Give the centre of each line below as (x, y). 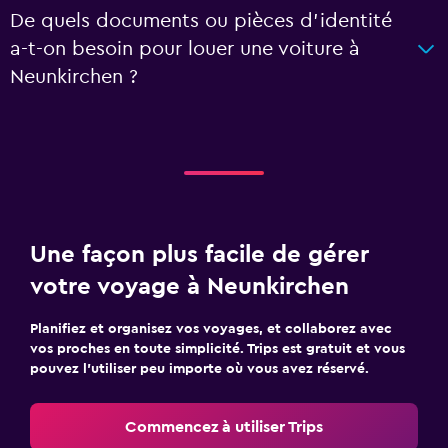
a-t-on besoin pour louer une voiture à (185, 49)
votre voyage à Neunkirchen (189, 287)
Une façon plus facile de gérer (199, 255)
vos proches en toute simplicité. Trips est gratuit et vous (217, 349)
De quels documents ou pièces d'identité (201, 21)
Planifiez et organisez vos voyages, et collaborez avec (211, 329)
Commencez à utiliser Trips (224, 427)
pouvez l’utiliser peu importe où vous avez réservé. (199, 369)
